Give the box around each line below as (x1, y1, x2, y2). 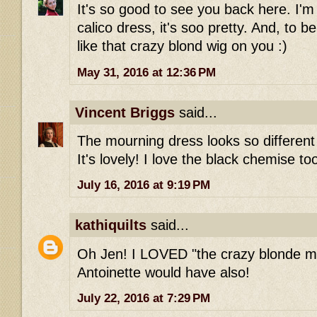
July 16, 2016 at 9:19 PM (77, 178, 210, 192)
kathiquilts (75, 217, 146, 234)
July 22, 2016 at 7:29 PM (77, 292, 210, 306)
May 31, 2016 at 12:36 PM (77, 65, 216, 79)
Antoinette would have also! (77, 264, 250, 280)
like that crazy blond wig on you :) (77, 38, 287, 54)
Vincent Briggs (75, 104, 175, 120)
